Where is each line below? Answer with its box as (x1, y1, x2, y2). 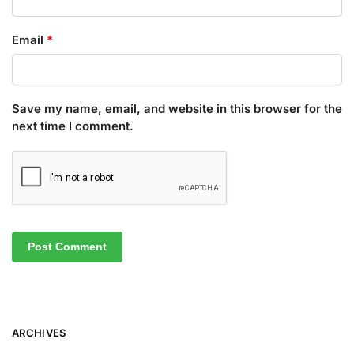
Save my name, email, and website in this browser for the (12, 101, 342, 117)
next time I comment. (12, 119, 134, 134)
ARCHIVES (12, 326, 66, 339)
